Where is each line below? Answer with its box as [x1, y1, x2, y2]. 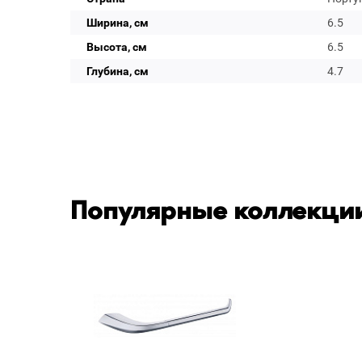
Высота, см [86, 40, 147, 53]
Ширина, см [86, 16, 149, 29]
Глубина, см [86, 65, 149, 78]
